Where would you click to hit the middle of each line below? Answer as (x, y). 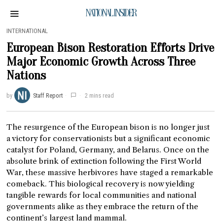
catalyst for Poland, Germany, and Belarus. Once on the (108, 150)
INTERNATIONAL (27, 31)
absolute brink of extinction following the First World (104, 161)
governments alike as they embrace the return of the (103, 206)
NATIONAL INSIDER (110, 13)
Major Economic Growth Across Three (101, 62)
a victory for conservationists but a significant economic (109, 138)
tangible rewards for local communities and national (102, 195)
